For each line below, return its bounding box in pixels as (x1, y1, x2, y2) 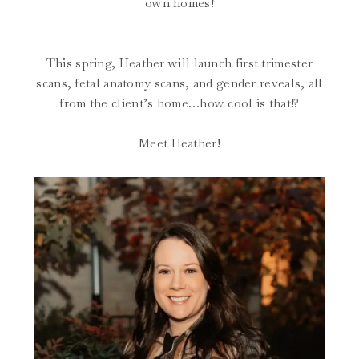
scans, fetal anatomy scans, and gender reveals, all (36, 75, 323, 91)
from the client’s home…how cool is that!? (59, 95, 300, 111)
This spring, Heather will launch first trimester (46, 55, 313, 71)
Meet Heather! (139, 135, 220, 151)
